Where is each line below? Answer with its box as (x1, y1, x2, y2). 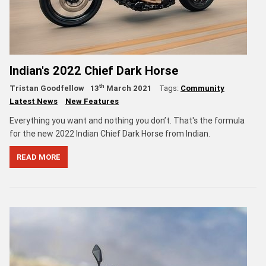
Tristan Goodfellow (9, 83, 84, 93)
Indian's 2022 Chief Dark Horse (9, 62, 178, 78)
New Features (65, 96, 119, 106)
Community (180, 83, 224, 93)
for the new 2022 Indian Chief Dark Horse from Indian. (9, 128, 210, 139)
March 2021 (104, 83, 151, 93)
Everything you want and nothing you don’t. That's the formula (9, 115, 245, 126)
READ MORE (17, 151, 61, 162)
